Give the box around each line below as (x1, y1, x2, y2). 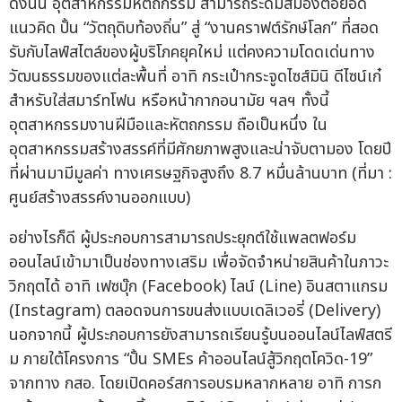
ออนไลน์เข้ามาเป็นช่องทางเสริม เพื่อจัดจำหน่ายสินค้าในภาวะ (9, 250, 389, 275)
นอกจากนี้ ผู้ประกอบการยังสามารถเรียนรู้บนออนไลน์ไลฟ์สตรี (9, 323, 392, 348)
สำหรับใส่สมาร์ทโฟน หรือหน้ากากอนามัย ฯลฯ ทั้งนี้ (9, 89, 329, 114)
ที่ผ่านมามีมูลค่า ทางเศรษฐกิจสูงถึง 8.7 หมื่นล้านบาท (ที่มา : (9, 162, 392, 187)
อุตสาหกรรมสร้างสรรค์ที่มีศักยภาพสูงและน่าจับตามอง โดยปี (9, 137, 391, 162)
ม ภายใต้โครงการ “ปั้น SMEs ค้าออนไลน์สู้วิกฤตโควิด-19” (9, 347, 372, 372)
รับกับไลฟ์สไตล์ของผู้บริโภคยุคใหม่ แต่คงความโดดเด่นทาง (9, 40, 375, 66)
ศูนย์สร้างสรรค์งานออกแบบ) (9, 186, 190, 211)
